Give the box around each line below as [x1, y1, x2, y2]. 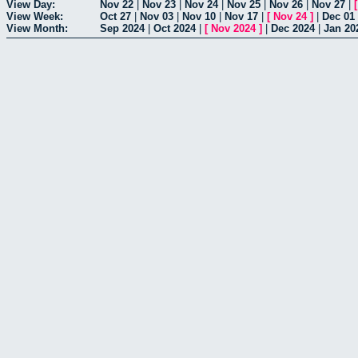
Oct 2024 [153, 22, 196, 34]
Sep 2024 [100, 22, 145, 34]
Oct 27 [100, 10, 131, 22]
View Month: [6, 22, 68, 34]
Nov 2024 [211, 22, 256, 34]
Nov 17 [225, 10, 258, 22]
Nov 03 [140, 10, 173, 22]
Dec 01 [322, 10, 355, 22]
